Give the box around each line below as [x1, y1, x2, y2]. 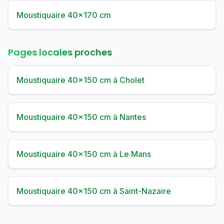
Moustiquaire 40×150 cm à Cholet [16, 75, 144, 85]
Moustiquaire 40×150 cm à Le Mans [16, 149, 151, 159]
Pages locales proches [8, 46, 112, 58]
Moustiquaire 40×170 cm [16, 10, 111, 20]
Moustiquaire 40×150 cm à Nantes [16, 112, 146, 122]
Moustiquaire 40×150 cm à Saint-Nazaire [16, 186, 171, 196]
